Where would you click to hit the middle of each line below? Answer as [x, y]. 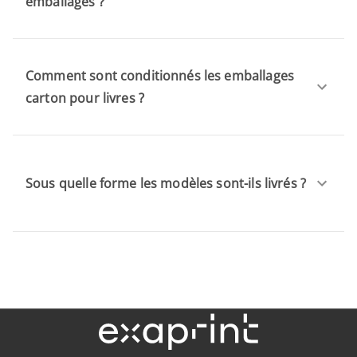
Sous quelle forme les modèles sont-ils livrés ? [166, 183]
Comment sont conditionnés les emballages [160, 75]
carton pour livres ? [85, 98]
